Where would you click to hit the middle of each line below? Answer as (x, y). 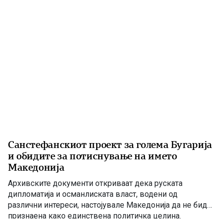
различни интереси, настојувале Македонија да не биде (110, 205)
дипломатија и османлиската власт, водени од (93, 194)
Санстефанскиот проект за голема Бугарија (110, 145)
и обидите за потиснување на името (92, 156)
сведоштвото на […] (44, 19)
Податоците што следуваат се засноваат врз (90, 8)
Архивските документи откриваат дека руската (95, 183)
